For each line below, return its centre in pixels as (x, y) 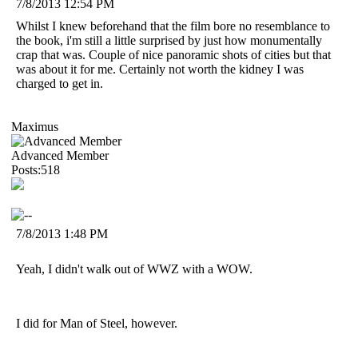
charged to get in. (60, 83)
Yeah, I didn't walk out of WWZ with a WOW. (134, 268)
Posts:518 (36, 169)
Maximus (35, 126)
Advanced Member (60, 155)
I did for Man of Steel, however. (98, 323)
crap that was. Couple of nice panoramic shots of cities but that (173, 54)
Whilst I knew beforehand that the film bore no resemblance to (173, 26)
